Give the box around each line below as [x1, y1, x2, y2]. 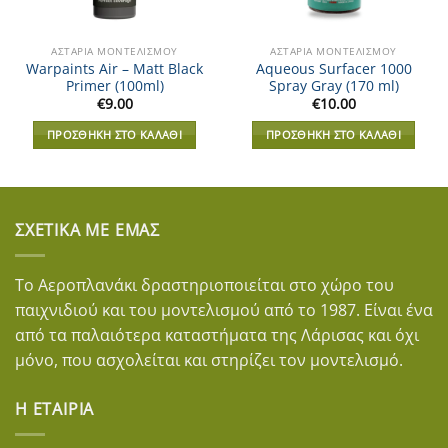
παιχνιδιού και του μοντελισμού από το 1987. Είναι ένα [15, 299, 433, 321]
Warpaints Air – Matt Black [26, 58, 203, 78]
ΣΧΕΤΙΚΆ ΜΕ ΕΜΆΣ [15, 219, 160, 242]
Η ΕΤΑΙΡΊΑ [15, 398, 95, 420]
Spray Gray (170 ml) [268, 75, 399, 95]
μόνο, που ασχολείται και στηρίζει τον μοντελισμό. [15, 349, 403, 371]
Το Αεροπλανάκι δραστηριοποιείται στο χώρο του [15, 274, 394, 296]
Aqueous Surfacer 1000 [255, 58, 412, 78]
